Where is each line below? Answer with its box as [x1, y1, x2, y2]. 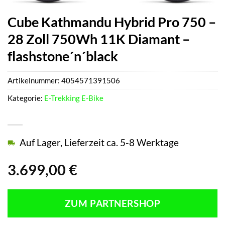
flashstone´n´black [8, 47, 118, 64]
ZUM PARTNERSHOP [64, 198, 161, 209]
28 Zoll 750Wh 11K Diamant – [8, 30, 190, 47]
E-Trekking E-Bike [44, 93, 103, 103]
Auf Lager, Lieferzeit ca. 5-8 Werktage [20, 137, 179, 149]
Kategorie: [8, 93, 44, 103]
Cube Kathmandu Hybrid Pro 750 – [8, 13, 216, 30]
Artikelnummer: [8, 76, 61, 85]
